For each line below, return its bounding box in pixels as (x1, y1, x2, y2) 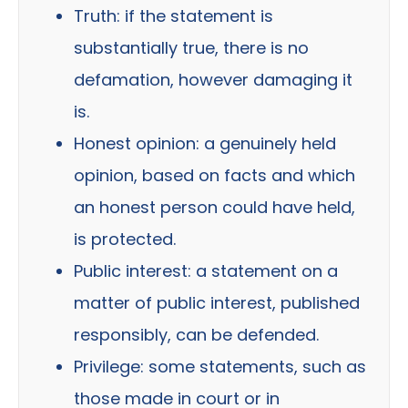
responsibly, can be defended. (74, 323, 319, 347)
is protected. (74, 228, 176, 251)
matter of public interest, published (74, 291, 360, 315)
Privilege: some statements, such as (74, 355, 366, 379)
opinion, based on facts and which (74, 164, 355, 188)
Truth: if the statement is (74, 5, 273, 28)
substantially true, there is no (74, 36, 309, 60)
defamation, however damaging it (74, 68, 352, 92)
